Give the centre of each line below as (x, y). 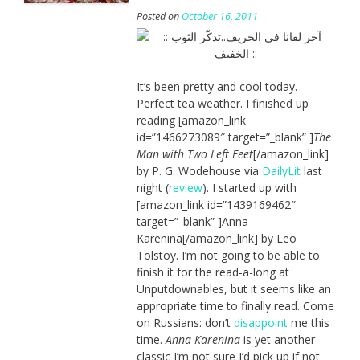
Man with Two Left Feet (194, 153)
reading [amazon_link (191, 120)
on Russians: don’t (185, 322)
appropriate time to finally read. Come (235, 305)
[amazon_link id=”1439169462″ (216, 204)
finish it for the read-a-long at (213, 272)
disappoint (260, 322)
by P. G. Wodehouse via (199, 170)
